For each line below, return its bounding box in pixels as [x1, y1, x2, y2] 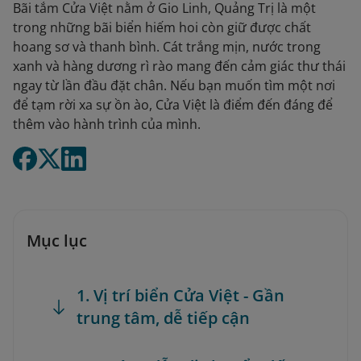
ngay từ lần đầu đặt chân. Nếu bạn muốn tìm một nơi [13, 77, 335, 94]
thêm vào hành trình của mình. [13, 115, 201, 133]
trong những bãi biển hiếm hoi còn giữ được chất [13, 19, 311, 36]
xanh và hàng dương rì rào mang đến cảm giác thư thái [13, 57, 346, 75]
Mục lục [27, 230, 87, 251]
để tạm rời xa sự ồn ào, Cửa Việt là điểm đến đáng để [13, 96, 333, 114]
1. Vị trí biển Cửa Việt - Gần [77, 284, 284, 306]
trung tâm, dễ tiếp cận [77, 307, 250, 329]
